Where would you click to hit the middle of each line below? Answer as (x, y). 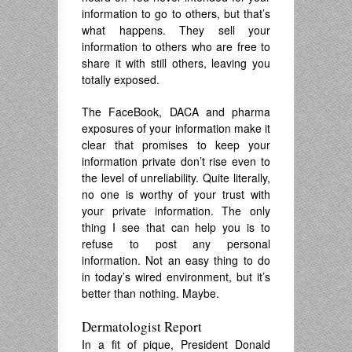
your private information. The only (176, 211)
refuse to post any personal (176, 244)
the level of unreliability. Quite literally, (176, 178)
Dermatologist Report (142, 326)
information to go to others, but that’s (176, 13)
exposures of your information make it (176, 128)
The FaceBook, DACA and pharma (176, 112)
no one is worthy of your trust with (176, 194)
